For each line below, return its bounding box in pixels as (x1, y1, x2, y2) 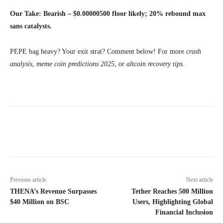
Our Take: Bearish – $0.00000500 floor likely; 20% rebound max (10, 10, 206, 18)
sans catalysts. (10, 22, 52, 30)
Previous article (10, 176, 46, 184)
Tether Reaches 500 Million (131, 188, 213, 196)
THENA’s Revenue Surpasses (10, 188, 97, 196)
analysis (10, 60, 32, 68)
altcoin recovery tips (126, 60, 183, 68)
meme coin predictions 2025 (36, 60, 114, 68)
